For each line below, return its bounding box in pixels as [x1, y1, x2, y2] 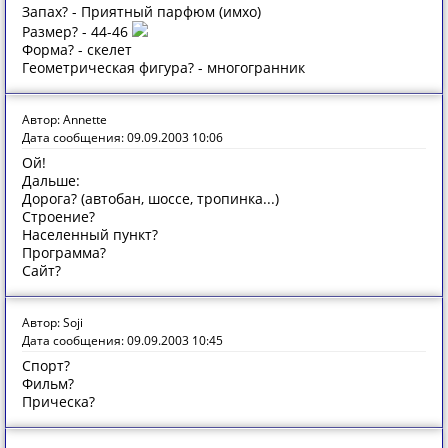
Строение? [22, 207, 95, 226]
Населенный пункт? [22, 225, 158, 244]
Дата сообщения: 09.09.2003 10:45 [22, 332, 223, 349]
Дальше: [22, 171, 80, 190]
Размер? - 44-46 [22, 22, 132, 41]
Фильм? [22, 374, 74, 393]
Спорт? [22, 356, 70, 375]
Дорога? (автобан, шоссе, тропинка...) [22, 189, 279, 208]
